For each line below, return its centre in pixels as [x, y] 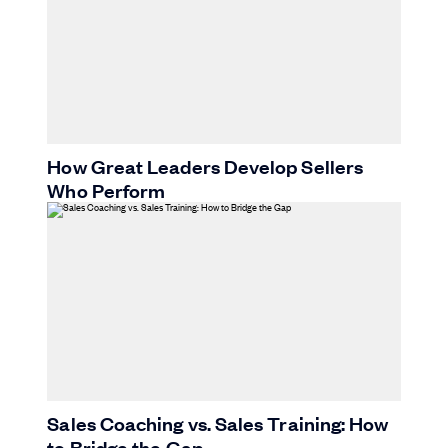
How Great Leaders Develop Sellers [205, 165]
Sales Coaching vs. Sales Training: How [218, 422]
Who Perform [106, 189]
